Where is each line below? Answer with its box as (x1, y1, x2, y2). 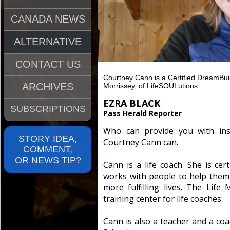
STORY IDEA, (18, 133, 77, 144)
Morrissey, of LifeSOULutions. (103, 82, 200, 90)
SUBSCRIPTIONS (10, 104, 86, 114)
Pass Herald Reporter (103, 108, 182, 118)
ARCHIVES (22, 81, 73, 92)
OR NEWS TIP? (14, 155, 81, 165)
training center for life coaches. (103, 193, 223, 204)
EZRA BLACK (103, 97, 160, 109)
